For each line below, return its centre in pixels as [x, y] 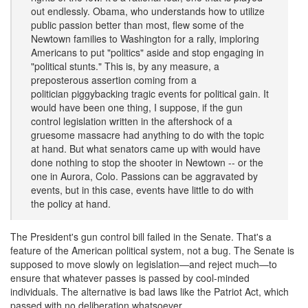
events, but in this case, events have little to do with [142, 190]
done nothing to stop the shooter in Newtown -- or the [147, 162]
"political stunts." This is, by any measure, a [125, 66]
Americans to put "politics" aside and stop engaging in [147, 52]
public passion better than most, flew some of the [137, 25]
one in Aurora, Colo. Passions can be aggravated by [144, 176]
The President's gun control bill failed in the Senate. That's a [141, 236]
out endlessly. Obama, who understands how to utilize [148, 11]
